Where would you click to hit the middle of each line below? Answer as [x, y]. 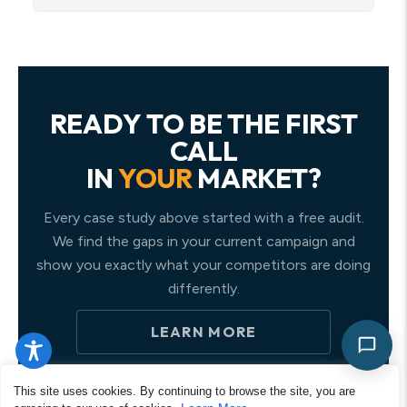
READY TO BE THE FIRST [203, 124]
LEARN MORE [203, 332]
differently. [203, 288]
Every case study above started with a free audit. [203, 218]
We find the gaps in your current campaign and [203, 241]
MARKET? [257, 178]
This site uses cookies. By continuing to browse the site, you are [184, 391]
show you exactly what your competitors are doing [203, 265]
